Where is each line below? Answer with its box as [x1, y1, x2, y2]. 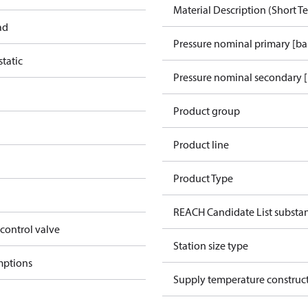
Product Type [173, 171, 233, 185]
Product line [173, 137, 229, 151]
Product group [173, 104, 240, 118]
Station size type [173, 239, 248, 252]
